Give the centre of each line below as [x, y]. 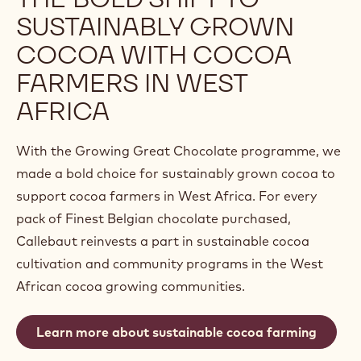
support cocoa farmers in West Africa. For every [166, 196]
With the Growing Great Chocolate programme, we [178, 151]
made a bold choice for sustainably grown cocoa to [176, 174]
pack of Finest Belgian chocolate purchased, [154, 219]
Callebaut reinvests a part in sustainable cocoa [163, 241]
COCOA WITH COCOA [154, 55]
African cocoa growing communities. [131, 286]
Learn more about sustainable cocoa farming [176, 332]
